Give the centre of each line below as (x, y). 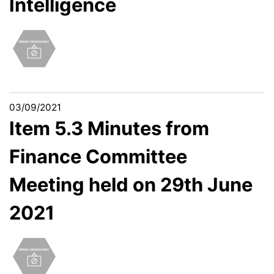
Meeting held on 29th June (131, 185)
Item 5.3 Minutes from (109, 128)
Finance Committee (98, 157)
